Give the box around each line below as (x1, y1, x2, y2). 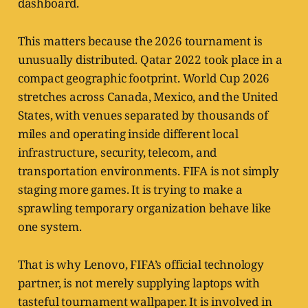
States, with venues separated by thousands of (17, 107, 269, 124)
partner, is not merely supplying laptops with (17, 275, 261, 291)
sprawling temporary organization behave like (17, 200, 272, 217)
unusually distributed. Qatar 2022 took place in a (17, 52, 283, 68)
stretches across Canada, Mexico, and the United (17, 89, 278, 105)
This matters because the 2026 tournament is (17, 33, 263, 49)
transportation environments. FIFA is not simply (17, 163, 279, 179)
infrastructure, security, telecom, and (17, 144, 217, 161)
